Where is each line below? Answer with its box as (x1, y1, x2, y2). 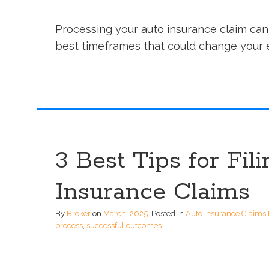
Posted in (151, 208, 186, 218)
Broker (67, 208, 91, 218)
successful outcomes (86, 220, 162, 230)
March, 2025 (103, 208, 148, 218)
